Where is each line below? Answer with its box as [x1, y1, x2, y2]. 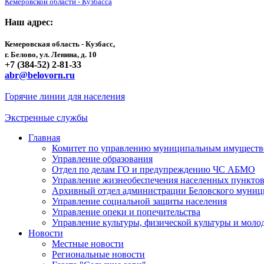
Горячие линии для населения [5, 91, 125, 101]
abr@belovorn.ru [5, 70, 75, 80]
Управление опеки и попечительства [52, 207, 200, 217]
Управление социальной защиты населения [52, 196, 227, 206]
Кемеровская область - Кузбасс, [5, 39, 115, 48]
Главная [28, 133, 60, 143]
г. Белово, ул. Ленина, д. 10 [5, 50, 97, 59]
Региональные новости [52, 249, 145, 259]
